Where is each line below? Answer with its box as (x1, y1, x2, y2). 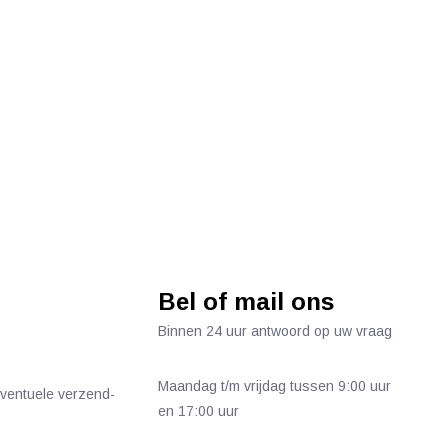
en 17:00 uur (158, 403, 240, 419)
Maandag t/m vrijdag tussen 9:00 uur (158, 378, 392, 394)
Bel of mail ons (158, 288, 335, 315)
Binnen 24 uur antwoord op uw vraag (158, 323, 393, 339)
